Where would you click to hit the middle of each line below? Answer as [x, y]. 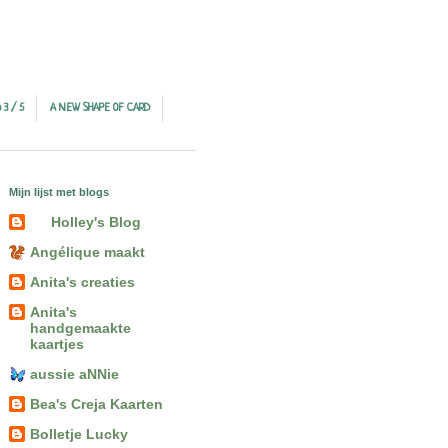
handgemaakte [80, 328]
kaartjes [56, 344]
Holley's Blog [96, 222]
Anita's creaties [82, 282]
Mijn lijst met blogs [58, 191]
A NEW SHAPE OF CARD [99, 108]
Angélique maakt [87, 252]
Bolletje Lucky [78, 434]
